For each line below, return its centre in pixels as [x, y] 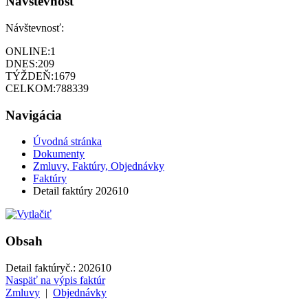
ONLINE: [28, 51]
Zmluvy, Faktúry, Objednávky [99, 166]
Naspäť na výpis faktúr [55, 280]
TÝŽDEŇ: [30, 76]
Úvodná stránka [67, 142]
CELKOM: [31, 88]
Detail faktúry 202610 [81, 191]
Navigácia [34, 115]
